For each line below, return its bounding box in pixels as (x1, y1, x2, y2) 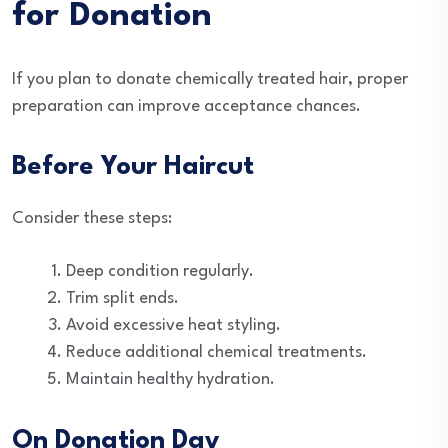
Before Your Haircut (12, 154, 254, 180)
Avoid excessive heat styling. (66, 317, 281, 334)
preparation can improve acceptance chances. (12, 98, 361, 115)
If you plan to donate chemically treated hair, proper (12, 71, 408, 88)
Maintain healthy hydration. (66, 371, 275, 388)
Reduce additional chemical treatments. (66, 344, 367, 361)
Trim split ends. (66, 290, 179, 307)
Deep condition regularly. (66, 263, 254, 280)
